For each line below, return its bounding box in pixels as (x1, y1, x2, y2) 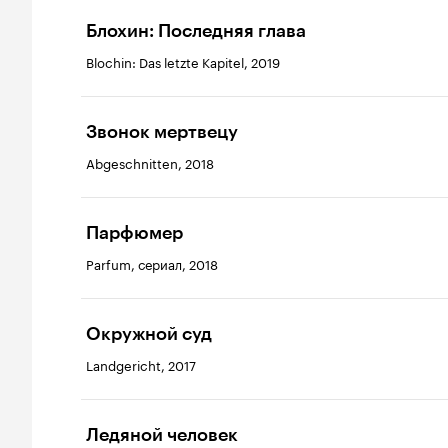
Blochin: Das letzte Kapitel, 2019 (86, 51, 280, 72)
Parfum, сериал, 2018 (86, 253, 218, 274)
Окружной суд (86, 323, 212, 346)
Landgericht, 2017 (86, 354, 196, 375)
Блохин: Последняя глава (86, 20, 306, 43)
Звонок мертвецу (86, 121, 238, 144)
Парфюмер (86, 222, 183, 245)
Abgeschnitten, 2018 (86, 152, 214, 173)
